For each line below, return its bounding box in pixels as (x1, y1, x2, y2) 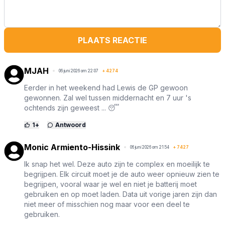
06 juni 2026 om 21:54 (130, 144, 169, 150)
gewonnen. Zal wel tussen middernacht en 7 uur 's (24, 93, 191, 102)
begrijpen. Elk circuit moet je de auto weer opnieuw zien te (24, 169, 219, 178)
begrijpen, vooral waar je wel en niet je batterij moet (24, 179, 197, 188)
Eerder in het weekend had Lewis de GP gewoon (24, 83, 188, 92)
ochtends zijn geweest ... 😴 (24, 103, 119, 112)
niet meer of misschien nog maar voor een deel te (24, 199, 190, 208)
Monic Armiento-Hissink (24, 142, 120, 152)
